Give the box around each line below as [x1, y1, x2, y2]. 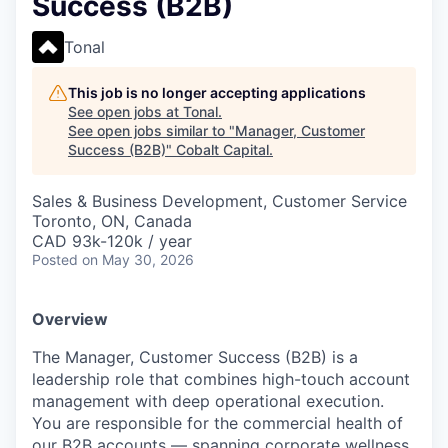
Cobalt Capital [176, 141, 269, 158]
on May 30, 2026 [82, 251, 194, 268]
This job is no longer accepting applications [68, 84, 366, 101]
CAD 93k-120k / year [32, 231, 192, 251]
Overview [32, 309, 108, 329]
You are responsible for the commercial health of [32, 413, 403, 433]
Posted [32, 251, 78, 268]
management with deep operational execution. [32, 391, 384, 411]
